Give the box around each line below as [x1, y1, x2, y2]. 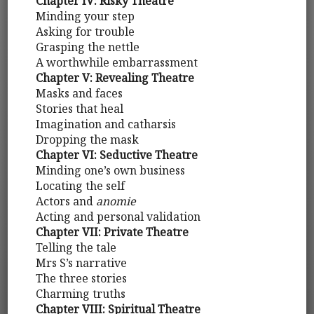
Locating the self [36, 178, 125, 194]
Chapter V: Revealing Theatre [36, 70, 195, 86]
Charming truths [36, 286, 126, 302]
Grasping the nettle [36, 39, 140, 55]
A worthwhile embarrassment [36, 55, 198, 71]
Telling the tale [36, 240, 117, 256]
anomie [96, 193, 137, 210]
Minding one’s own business [36, 163, 186, 179]
